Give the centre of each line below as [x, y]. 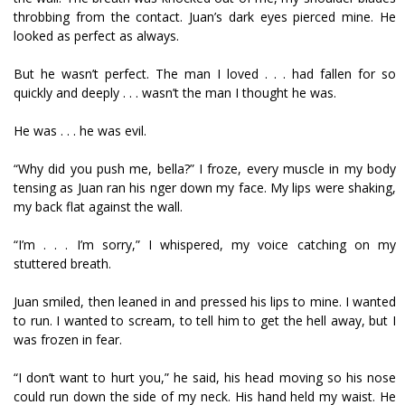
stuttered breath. [62, 264]
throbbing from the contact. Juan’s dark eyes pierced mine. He [205, 17]
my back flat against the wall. [98, 207]
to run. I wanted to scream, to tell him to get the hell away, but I [205, 320]
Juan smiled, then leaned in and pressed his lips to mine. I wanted [205, 301]
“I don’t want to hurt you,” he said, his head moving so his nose [205, 377]
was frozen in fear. [68, 339]
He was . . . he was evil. [80, 131]
